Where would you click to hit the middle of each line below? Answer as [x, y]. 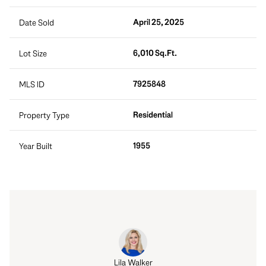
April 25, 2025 [159, 22]
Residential [153, 115]
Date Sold [37, 23]
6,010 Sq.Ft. [155, 53]
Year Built [36, 146]
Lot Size [33, 53]
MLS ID [32, 84]
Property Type [44, 115]
